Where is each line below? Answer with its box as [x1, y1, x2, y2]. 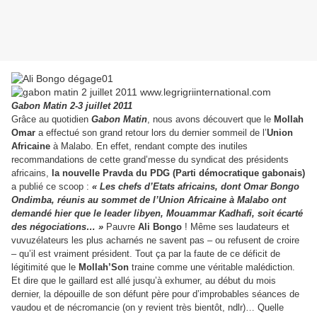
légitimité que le [11, 262, 79, 273]
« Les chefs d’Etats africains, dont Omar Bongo [92, 181, 299, 192]
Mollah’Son [79, 262, 129, 273]
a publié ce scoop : [11, 181, 92, 192]
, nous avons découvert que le [147, 114, 274, 125]
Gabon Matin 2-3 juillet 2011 [11, 100, 132, 112]
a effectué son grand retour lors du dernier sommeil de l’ [35, 127, 267, 139]
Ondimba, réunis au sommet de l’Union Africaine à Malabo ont [11, 195, 286, 206]
